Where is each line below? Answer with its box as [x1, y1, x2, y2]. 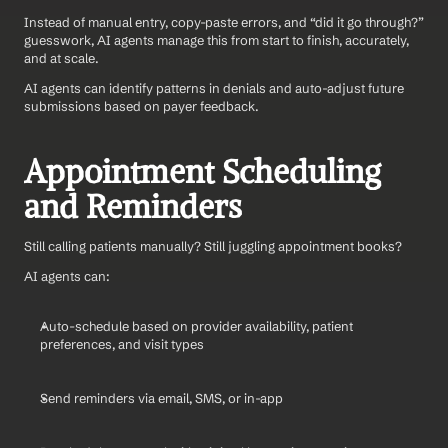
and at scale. [24, 50, 99, 67]
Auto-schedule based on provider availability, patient [40, 318, 353, 335]
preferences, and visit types [40, 336, 204, 353]
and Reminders [24, 187, 242, 228]
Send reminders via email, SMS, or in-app [40, 390, 283, 407]
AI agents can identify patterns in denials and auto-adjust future [24, 80, 404, 97]
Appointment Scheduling [24, 152, 381, 193]
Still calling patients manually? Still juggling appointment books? [24, 238, 402, 255]
